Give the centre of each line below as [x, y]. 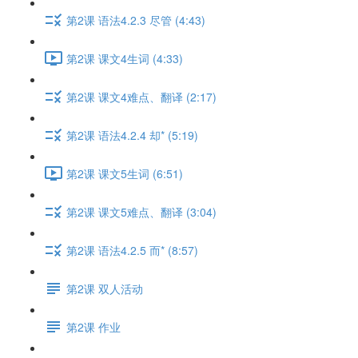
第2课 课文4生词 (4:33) [125, 58]
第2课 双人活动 [105, 288]
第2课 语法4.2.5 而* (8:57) [132, 250]
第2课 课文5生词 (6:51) [125, 173]
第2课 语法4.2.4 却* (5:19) [132, 135]
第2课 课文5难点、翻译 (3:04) [141, 211]
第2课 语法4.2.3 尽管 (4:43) [136, 20]
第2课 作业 [93, 326]
